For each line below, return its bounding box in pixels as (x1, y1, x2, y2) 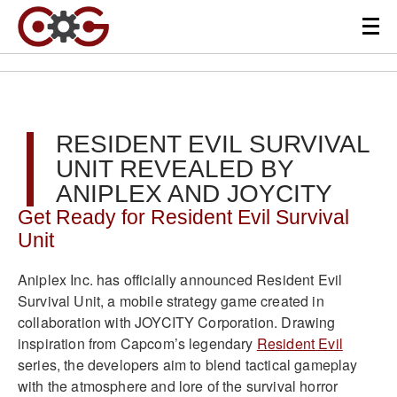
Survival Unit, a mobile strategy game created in (18, 290, 324, 311)
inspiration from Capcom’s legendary (18, 332, 257, 354)
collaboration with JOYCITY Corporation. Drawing (18, 311, 336, 332)
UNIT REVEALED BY (56, 155, 293, 183)
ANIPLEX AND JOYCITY (56, 180, 332, 207)
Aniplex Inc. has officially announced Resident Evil (18, 269, 343, 290)
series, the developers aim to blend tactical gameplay (18, 354, 358, 375)
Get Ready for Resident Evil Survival (18, 206, 349, 229)
